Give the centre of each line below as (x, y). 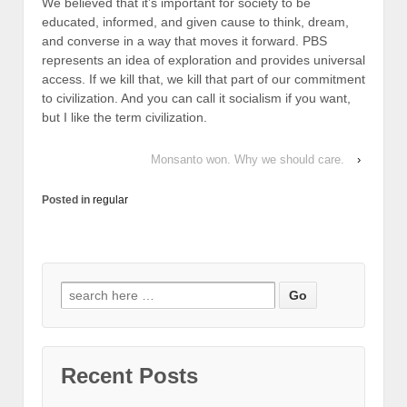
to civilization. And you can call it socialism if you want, (196, 98)
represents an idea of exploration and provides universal (203, 60)
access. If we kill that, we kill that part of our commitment (203, 79)
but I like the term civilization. (124, 117)
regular (110, 200)
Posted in (67, 200)
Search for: (95, 293)
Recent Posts (129, 376)
